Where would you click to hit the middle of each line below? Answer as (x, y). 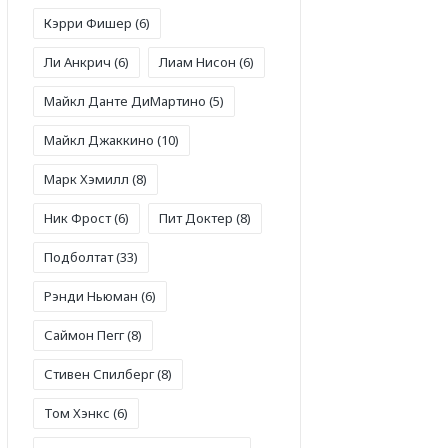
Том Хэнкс (77, 412)
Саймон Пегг (84, 334)
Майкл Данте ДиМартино (125, 100)
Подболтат (78, 256)
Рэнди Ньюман (91, 295)
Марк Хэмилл (86, 178)
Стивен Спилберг (99, 373)
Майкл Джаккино (99, 139)
